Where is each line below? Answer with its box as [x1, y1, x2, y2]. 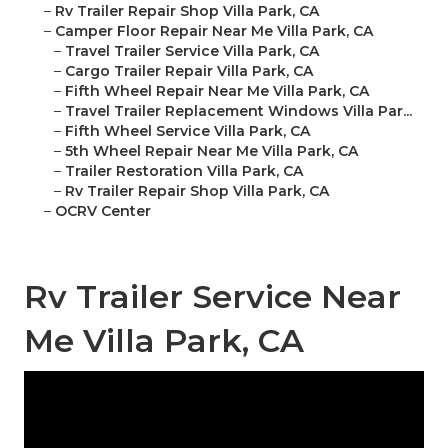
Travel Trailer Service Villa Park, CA [65, 42, 319, 61]
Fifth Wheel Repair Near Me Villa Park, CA [65, 82, 369, 101]
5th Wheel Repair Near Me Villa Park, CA [65, 142, 358, 161]
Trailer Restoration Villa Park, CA [65, 162, 303, 181]
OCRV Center [55, 202, 151, 221]
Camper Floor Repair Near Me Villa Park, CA [55, 22, 373, 41]
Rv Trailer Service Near [24, 277, 401, 317]
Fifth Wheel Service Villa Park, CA [65, 122, 310, 141]
